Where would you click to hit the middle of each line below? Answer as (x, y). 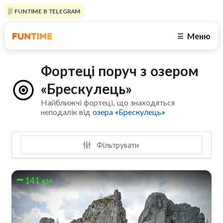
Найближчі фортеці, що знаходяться (108, 103)
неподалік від (67, 112)
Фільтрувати (116, 145)
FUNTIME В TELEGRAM (47, 11)
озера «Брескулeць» (129, 112)
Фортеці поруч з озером (120, 71)
